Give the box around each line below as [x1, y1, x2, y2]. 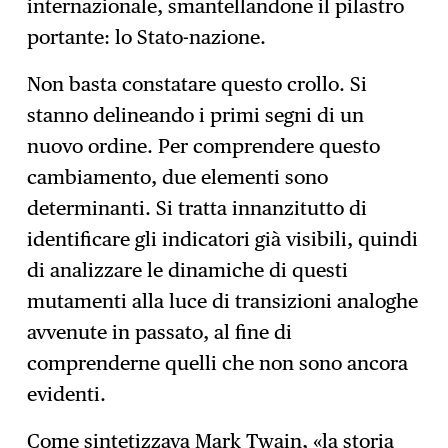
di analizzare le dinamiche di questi [27, 258, 349, 283]
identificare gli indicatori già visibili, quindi [27, 227, 419, 252]
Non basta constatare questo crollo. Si [27, 72, 368, 97]
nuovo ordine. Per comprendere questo [27, 134, 381, 159]
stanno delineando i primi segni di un [27, 103, 365, 128]
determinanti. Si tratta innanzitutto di [27, 196, 368, 221]
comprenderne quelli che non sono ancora [27, 351, 409, 376]
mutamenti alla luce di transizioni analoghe [27, 289, 419, 314]
